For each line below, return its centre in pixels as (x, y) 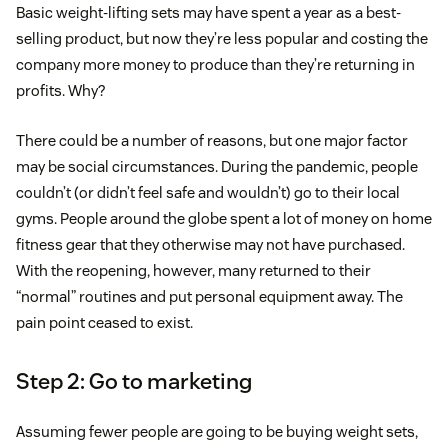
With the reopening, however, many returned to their (193, 271)
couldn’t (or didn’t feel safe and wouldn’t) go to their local (208, 193)
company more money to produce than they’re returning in (215, 65)
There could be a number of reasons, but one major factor (212, 141)
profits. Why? (60, 91)
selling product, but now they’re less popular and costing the (222, 39)
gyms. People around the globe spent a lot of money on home (224, 219)
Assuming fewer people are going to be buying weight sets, (217, 432)
